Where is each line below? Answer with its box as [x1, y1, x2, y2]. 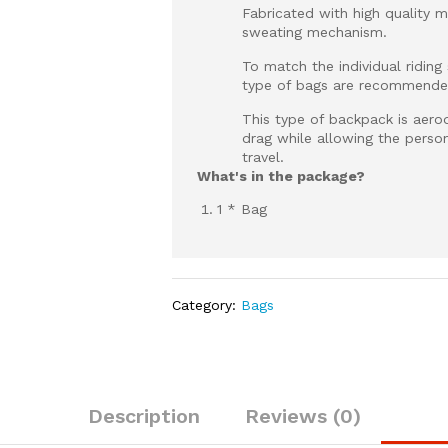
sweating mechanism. [242, 24, 388, 40]
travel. [242, 149, 285, 165]
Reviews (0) [244, 404, 361, 428]
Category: [172, 297, 242, 313]
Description [87, 404, 200, 428]
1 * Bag [217, 201, 268, 217]
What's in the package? [197, 168, 366, 184]
